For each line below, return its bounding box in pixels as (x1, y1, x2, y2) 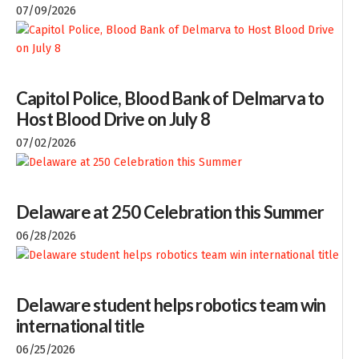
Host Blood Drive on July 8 (16, 107, 210, 130)
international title (16, 314, 145, 337)
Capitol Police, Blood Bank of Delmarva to (16, 87, 325, 109)
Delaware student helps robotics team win (16, 293, 326, 316)
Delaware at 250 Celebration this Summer (16, 200, 324, 223)
